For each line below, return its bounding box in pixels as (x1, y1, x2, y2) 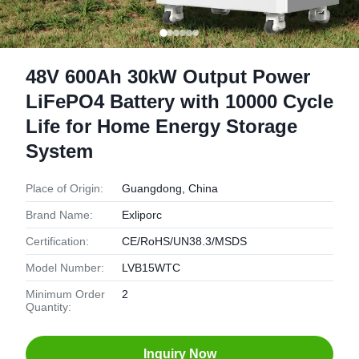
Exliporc (122, 208, 162, 221)
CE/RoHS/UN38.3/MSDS (122, 235, 247, 248)
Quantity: (26, 301, 71, 313)
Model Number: (26, 261, 104, 274)
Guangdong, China (122, 182, 218, 195)
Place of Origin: (26, 182, 103, 195)
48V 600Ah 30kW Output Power (26, 66, 310, 87)
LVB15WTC (122, 261, 180, 274)
